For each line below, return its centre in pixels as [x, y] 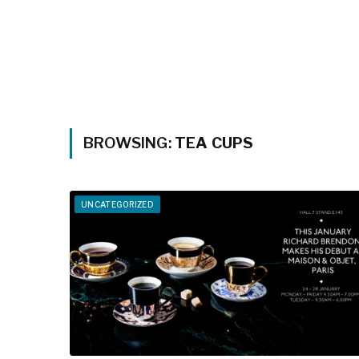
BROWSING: [129, 143]
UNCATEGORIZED [117, 204]
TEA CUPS [214, 143]
